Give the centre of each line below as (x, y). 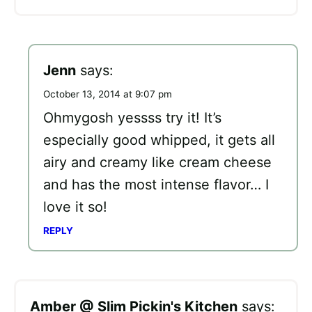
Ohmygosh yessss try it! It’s (132, 117)
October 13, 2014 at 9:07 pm (108, 94)
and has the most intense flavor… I (156, 184)
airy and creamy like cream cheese (157, 162)
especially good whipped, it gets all (159, 140)
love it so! (75, 206)
